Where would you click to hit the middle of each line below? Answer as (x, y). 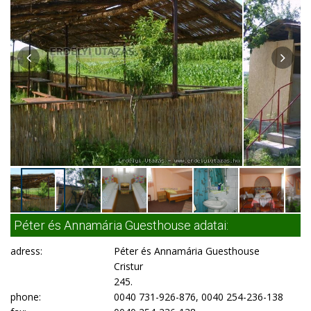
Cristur (129, 266)
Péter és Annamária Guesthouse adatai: (121, 225)
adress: (26, 251)
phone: (26, 297)
